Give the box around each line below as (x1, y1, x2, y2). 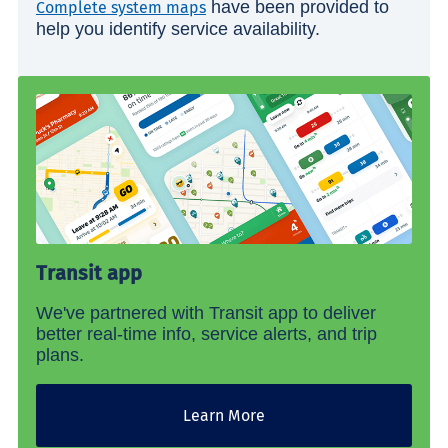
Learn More (183, 406, 265, 426)
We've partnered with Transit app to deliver (36, 303, 376, 324)
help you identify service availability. (36, 18, 325, 39)
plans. (36, 345, 84, 366)
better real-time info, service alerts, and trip (36, 324, 377, 345)
